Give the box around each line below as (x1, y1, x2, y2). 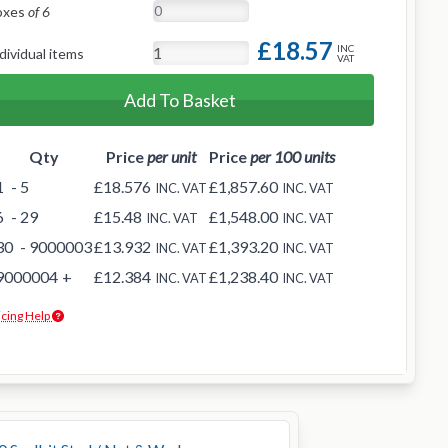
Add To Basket (124, 89, 236, 111)
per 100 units (250, 147, 335, 166)
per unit (146, 147, 196, 166)
